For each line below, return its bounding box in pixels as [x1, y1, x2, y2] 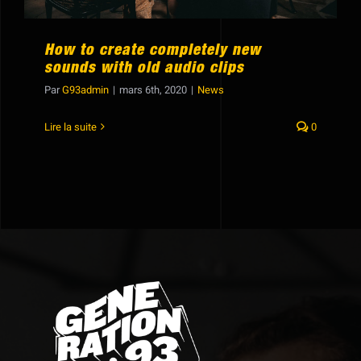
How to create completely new [44, 43, 261, 59]
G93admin [62, 81, 109, 98]
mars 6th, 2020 [119, 81, 187, 98]
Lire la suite [44, 118, 97, 135]
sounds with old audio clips [44, 60, 244, 77]
